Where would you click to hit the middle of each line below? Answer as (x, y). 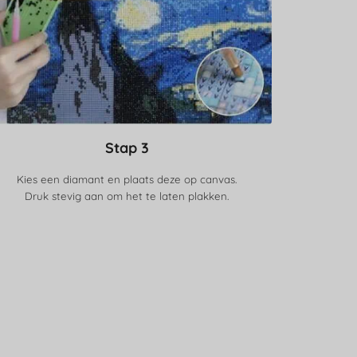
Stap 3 (127, 147)
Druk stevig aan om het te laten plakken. (127, 196)
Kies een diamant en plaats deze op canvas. (127, 179)
